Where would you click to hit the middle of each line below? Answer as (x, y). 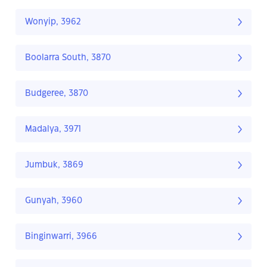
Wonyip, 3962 (53, 22)
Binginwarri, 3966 (61, 237)
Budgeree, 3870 (57, 94)
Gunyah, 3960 (54, 201)
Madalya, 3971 (53, 130)
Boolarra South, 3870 (68, 58)
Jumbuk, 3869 (54, 165)
